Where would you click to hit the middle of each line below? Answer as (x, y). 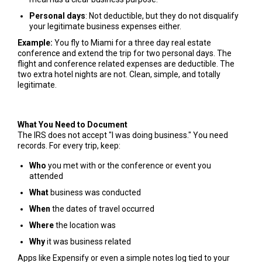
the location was (85, 225)
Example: (35, 42)
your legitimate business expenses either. (105, 26)
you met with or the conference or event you (128, 165)
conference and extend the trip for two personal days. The (124, 53)
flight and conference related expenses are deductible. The (126, 63)
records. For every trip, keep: (69, 145)
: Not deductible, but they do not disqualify (162, 15)
